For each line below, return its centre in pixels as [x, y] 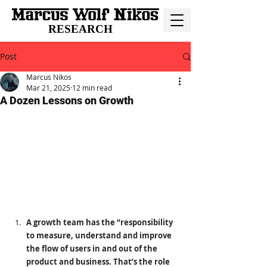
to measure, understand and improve [100, 236]
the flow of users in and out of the [93, 249]
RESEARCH [80, 29]
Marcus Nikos [49, 77]
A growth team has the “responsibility [100, 223]
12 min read [92, 88]
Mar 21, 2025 [48, 88]
